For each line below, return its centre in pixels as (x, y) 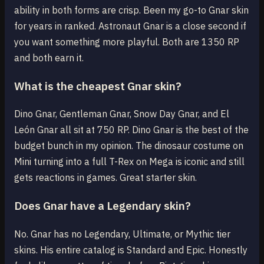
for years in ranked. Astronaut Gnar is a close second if (130, 26)
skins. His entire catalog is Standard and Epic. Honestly (131, 250)
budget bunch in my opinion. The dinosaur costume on (129, 146)
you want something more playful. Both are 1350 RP (127, 42)
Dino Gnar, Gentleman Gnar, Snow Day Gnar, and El (122, 114)
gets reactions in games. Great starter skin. (105, 178)
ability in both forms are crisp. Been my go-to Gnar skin (131, 10)
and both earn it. (49, 57)
